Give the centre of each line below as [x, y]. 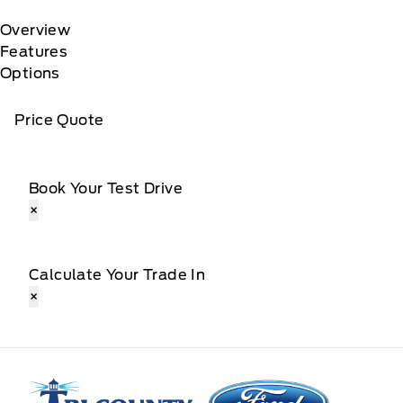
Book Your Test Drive [106, 188]
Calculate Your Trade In [117, 274]
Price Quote [59, 120]
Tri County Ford [86, 386]
